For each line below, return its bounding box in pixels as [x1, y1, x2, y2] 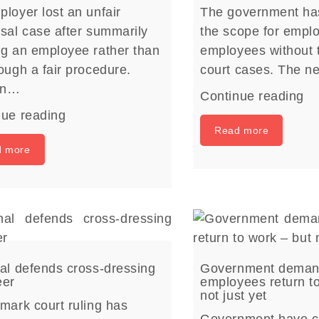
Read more [214, 125, 269, 136]
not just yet [200, 288, 267, 303]
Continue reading [200, 89, 304, 103]
